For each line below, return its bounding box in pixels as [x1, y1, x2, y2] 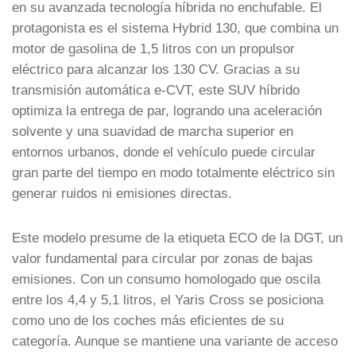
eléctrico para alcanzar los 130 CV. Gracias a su [12, 61, 300, 76]
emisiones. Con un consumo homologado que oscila [12, 271, 320, 286]
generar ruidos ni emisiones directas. [12, 185, 232, 200]
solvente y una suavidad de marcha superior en [12, 123, 293, 138]
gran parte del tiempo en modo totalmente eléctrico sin [12, 164, 335, 180]
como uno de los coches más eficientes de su [12, 312, 284, 327]
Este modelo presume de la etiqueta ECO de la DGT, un [12, 230, 342, 245]
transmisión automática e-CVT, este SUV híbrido [12, 82, 300, 97]
